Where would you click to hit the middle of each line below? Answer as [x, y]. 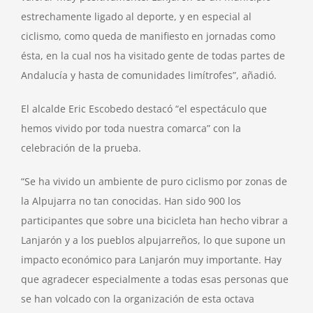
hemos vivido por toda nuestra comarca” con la [131, 129]
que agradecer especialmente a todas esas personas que [155, 279]
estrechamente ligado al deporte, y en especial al [136, 17]
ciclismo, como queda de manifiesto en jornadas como [148, 36]
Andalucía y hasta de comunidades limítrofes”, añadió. [149, 75]
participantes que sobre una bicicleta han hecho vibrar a [154, 221]
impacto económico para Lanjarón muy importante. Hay [151, 260]
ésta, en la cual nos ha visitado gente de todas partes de [153, 56]
